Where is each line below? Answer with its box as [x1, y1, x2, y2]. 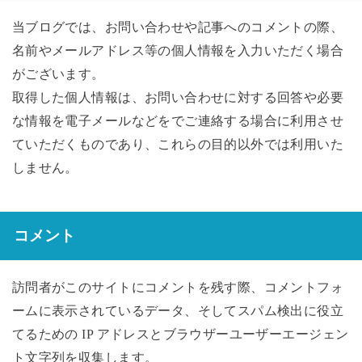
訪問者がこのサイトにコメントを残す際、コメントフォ [11, 279, 344, 295]
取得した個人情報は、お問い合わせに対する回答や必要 [11, 90, 344, 106]
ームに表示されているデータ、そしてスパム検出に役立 [11, 302, 344, 318]
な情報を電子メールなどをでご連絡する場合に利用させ [11, 113, 344, 129]
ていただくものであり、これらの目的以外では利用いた [11, 137, 344, 153]
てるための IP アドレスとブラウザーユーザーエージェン [11, 326, 349, 342]
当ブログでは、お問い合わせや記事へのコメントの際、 [11, 19, 344, 36]
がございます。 [11, 66, 105, 82]
